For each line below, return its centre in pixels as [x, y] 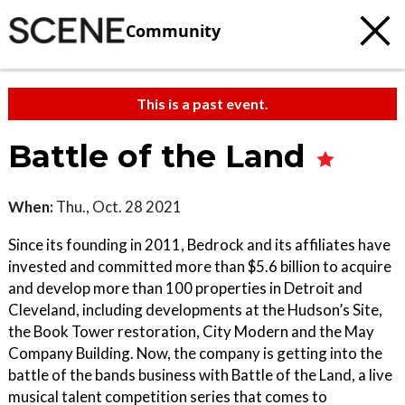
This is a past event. [202, 104]
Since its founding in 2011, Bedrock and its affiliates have [199, 245]
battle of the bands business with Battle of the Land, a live [200, 375]
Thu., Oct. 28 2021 [118, 207]
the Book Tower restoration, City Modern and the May [191, 331]
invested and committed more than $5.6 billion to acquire [200, 266]
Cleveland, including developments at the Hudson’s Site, [195, 310]
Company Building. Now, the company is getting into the [195, 353]
